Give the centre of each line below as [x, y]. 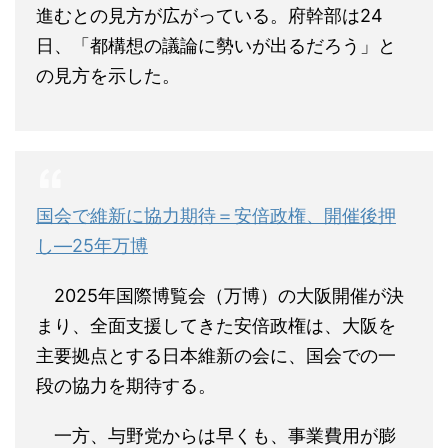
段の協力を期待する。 [126, 385]
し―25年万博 [92, 245]
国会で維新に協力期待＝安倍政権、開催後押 [216, 215]
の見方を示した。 [108, 75]
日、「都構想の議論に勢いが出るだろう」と [216, 45]
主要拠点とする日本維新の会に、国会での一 [216, 355]
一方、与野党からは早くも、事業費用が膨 [216, 435]
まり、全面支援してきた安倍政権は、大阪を [216, 325]
